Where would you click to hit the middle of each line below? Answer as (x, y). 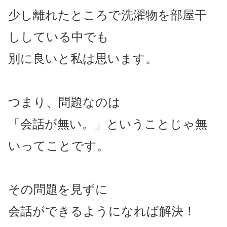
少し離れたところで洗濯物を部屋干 (107, 15)
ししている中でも (59, 36)
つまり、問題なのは (64, 102)
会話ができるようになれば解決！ (102, 211)
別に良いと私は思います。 (83, 58)
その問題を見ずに (58, 189)
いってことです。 (59, 145)
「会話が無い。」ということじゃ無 (108, 124)
